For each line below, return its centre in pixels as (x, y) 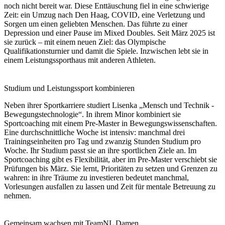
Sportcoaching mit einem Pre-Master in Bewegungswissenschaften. (110, 123)
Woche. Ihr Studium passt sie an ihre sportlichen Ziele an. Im (100, 150)
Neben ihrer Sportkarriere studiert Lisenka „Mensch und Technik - (109, 105)
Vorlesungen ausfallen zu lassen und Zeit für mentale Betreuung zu (110, 186)
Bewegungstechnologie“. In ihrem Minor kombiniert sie (92, 114)
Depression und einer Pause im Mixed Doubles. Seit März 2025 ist (109, 33)
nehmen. (18, 195)
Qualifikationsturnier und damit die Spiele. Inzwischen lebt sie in (106, 51)
